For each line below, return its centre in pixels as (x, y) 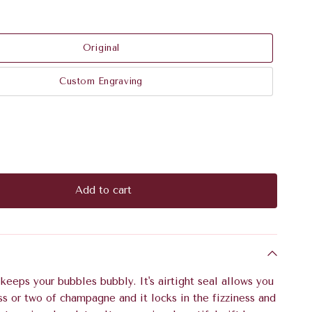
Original (101, 47)
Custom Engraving (101, 81)
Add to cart (103, 190)
